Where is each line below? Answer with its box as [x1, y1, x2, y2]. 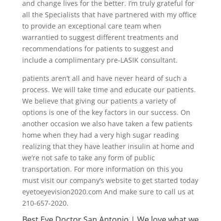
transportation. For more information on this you [22, 164, 183, 174]
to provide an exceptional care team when [22, 21, 161, 31]
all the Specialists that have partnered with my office [22, 10, 196, 20]
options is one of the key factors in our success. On [22, 108, 190, 117]
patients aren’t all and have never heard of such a [22, 74, 187, 83]
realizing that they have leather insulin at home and [22, 142, 194, 151]
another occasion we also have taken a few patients [22, 119, 192, 129]
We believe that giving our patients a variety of [22, 96, 176, 106]
